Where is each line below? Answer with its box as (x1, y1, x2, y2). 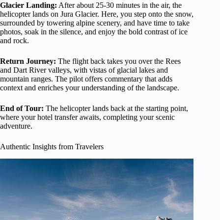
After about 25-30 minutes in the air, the (57, 1, 182, 10)
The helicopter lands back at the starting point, (44, 104, 188, 113)
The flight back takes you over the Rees (56, 57, 181, 66)
